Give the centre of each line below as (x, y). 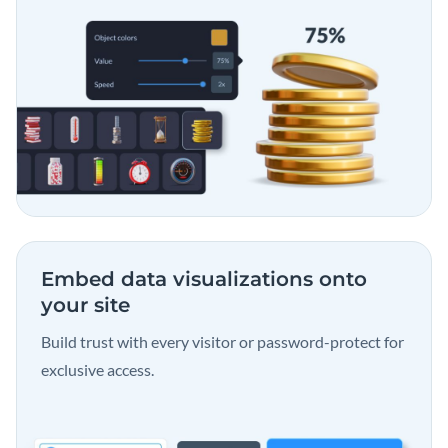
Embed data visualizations (180, 279)
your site (85, 305)
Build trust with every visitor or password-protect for (222, 342)
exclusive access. (97, 370)
